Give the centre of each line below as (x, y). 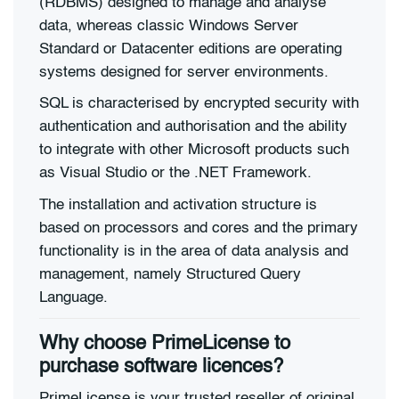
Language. (73, 297)
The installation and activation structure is (178, 205)
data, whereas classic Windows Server (169, 26)
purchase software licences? (161, 367)
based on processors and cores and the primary (199, 228)
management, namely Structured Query (170, 274)
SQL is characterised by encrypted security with (199, 104)
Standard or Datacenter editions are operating (191, 49)
